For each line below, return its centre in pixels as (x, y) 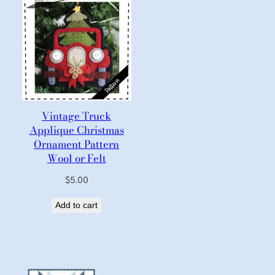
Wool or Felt (76, 158)
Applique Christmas (76, 130)
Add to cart (77, 205)
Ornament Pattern (77, 144)
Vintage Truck (77, 116)
